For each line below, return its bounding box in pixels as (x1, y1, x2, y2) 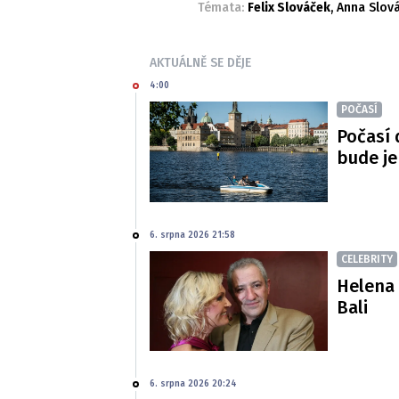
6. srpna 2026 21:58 (150, 229, 235, 240)
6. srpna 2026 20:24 (150, 379, 237, 390)
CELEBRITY (341, 252, 393, 265)
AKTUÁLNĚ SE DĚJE (150, 55, 251, 71)
